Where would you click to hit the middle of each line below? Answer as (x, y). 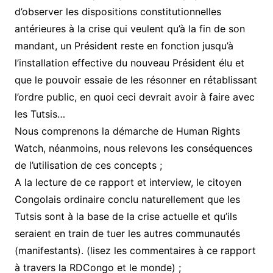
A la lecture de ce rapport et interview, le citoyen (128, 182)
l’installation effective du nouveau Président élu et (129, 63)
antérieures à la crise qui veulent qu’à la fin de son (129, 29)
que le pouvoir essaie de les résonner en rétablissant (136, 80)
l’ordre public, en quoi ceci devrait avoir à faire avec (134, 97)
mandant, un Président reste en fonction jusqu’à (124, 46)
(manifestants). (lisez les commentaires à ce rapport (135, 250)
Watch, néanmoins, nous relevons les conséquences (133, 148)
